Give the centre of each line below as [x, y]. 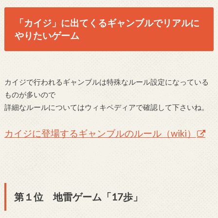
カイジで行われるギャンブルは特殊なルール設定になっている [106, 82]
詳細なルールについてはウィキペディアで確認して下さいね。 [106, 107]
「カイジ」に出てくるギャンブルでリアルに [107, 23]
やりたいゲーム [47, 36]
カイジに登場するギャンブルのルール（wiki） [100, 133]
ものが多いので [30, 95]
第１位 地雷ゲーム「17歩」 [78, 197]
